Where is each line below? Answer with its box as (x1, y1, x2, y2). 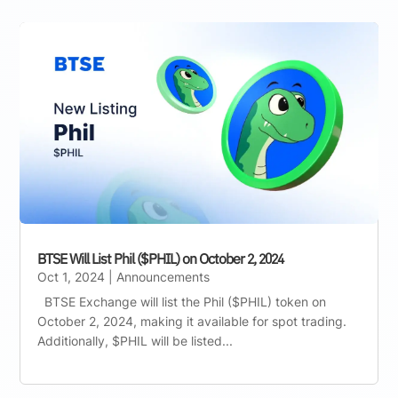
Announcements (116, 268, 211, 284)
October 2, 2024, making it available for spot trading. (37, 313, 347, 329)
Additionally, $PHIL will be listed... (37, 332, 234, 348)
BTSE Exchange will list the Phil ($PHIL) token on (37, 293, 327, 309)
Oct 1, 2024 (37, 268, 106, 284)
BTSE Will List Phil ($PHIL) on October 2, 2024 (37, 249, 284, 267)
